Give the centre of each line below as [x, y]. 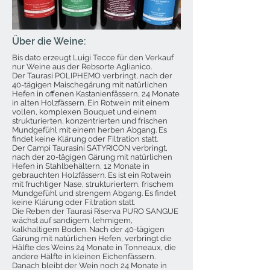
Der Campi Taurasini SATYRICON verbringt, [90, 148]
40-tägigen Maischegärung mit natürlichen [90, 84]
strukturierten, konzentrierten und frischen [90, 121]
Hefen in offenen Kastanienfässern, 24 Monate [96, 93]
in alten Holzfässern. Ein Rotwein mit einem [91, 102]
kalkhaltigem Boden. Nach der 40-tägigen [88, 229]
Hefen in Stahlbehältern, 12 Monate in [81, 166]
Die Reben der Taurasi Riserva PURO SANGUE [95, 211]
